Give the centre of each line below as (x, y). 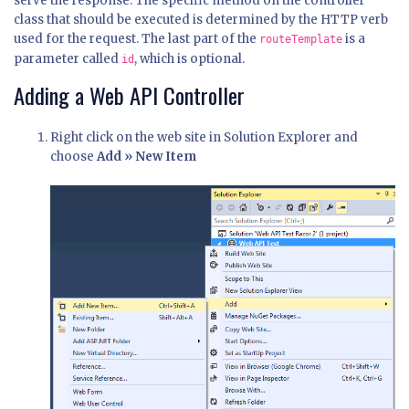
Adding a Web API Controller (129, 95)
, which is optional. (189, 59)
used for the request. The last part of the (136, 39)
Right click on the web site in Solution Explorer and (204, 138)
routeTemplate (301, 40)
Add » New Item (147, 157)
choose (73, 157)
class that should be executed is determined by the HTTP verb (201, 20)
